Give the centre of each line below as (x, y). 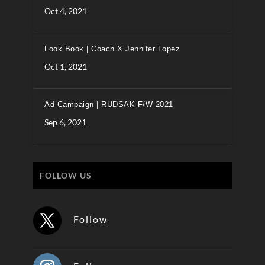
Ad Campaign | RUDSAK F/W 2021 (109, 105)
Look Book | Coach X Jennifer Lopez (112, 49)
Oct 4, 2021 (66, 11)
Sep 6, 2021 (65, 122)
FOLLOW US (66, 176)
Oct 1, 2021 (66, 67)
